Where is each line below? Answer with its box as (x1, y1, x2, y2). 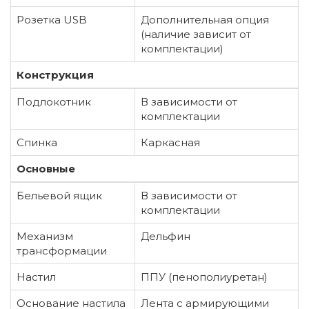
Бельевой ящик (17, 189, 102, 203)
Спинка (17, 136, 57, 150)
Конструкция (17, 68, 94, 82)
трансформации (17, 244, 107, 258)
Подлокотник (17, 95, 91, 109)
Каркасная (141, 136, 200, 150)
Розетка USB (17, 13, 87, 27)
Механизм (17, 230, 73, 243)
